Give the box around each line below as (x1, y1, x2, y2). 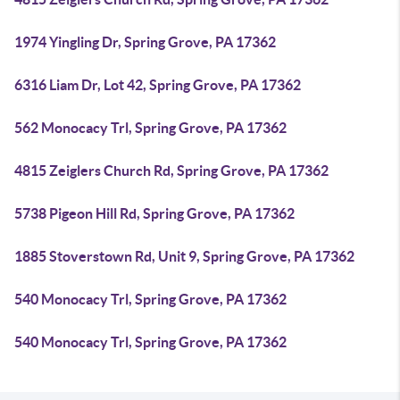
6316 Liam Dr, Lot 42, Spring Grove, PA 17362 (14, 77, 301, 93)
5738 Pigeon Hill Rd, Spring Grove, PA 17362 (14, 205, 295, 221)
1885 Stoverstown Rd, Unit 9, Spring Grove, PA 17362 (14, 248, 354, 264)
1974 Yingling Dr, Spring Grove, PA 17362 (14, 34, 276, 50)
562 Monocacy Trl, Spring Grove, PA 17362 (14, 120, 287, 136)
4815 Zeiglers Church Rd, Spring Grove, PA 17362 (14, 162, 329, 179)
